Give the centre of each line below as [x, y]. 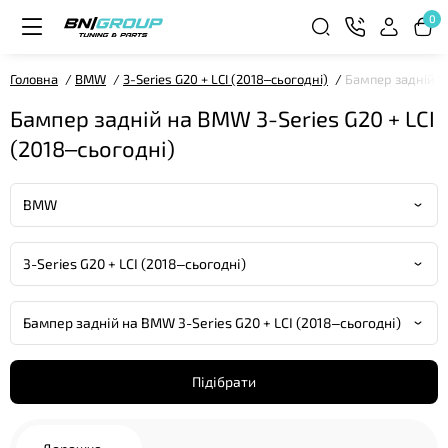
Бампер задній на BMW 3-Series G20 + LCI [222, 118]
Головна [34, 79]
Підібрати [224, 381]
